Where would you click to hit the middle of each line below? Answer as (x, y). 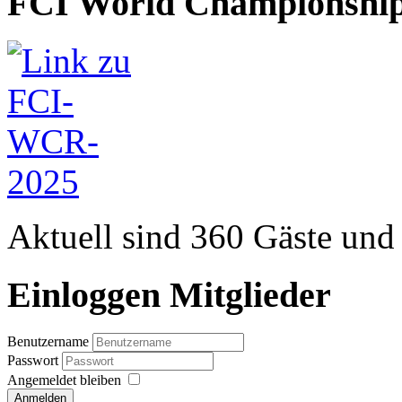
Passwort (35, 360)
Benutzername (48, 341)
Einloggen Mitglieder (169, 294)
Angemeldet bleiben (64, 380)
